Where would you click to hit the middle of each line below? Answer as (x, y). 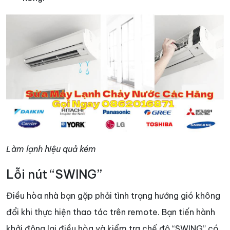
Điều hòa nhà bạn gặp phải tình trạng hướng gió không (113, 195)
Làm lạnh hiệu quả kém (51, 149)
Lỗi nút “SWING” (54, 174)
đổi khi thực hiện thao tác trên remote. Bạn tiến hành (111, 212)
